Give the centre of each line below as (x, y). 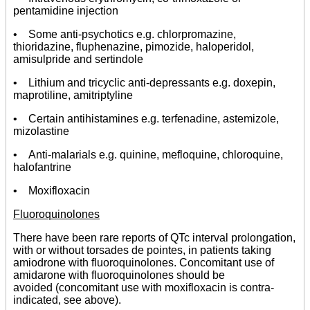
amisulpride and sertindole (78, 59)
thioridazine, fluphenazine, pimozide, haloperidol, (134, 47)
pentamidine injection (66, 11)
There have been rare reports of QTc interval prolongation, (154, 238)
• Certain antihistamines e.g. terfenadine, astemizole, (146, 119)
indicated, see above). (67, 300)
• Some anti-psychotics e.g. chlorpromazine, (125, 34)
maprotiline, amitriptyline (73, 95)
